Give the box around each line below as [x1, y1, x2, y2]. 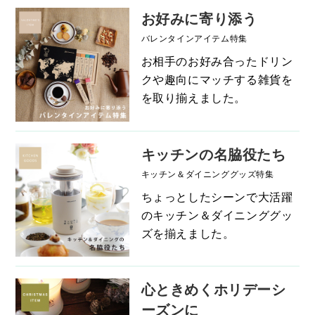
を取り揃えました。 [141, 89, 246, 105]
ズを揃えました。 [141, 224, 235, 241]
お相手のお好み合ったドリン [141, 52, 293, 69]
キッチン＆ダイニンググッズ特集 [141, 167, 274, 179]
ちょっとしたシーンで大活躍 [141, 188, 293, 205]
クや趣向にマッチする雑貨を [141, 70, 293, 87]
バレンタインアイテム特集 [141, 31, 247, 44]
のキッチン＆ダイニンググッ [141, 206, 293, 223]
